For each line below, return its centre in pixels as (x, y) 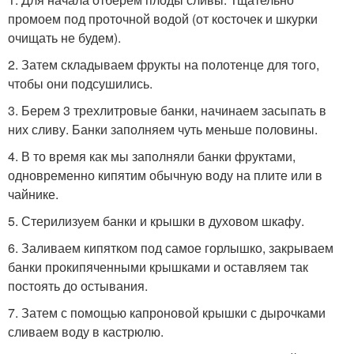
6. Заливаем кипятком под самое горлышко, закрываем (171, 248)
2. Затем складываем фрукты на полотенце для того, (164, 64)
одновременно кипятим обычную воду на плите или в (165, 175)
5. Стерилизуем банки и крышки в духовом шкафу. (156, 221)
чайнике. (33, 194)
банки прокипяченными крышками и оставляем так (158, 267)
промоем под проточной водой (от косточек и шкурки (163, 19)
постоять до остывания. (78, 286)
